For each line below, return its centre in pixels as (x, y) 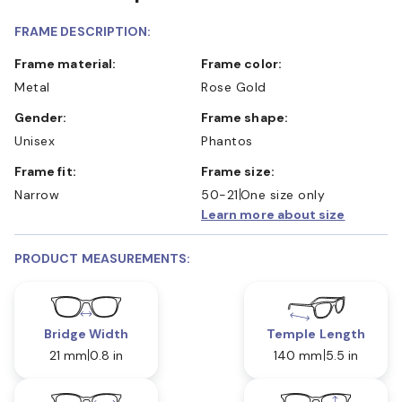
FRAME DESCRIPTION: (83, 31)
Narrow (37, 194)
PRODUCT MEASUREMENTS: (103, 258)
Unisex (35, 140)
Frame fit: (49, 171)
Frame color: (245, 63)
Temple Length (316, 333)
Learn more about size (273, 214)
